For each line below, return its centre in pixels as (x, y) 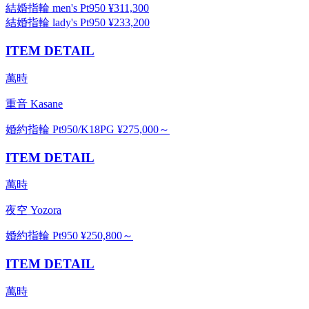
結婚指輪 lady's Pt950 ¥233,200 (78, 23)
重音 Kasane (34, 103)
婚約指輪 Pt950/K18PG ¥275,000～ (88, 129)
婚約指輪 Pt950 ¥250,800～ (69, 236)
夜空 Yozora (33, 210)
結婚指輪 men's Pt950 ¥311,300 (77, 8)
